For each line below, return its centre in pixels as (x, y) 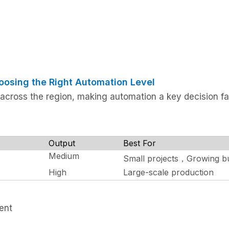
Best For (140, 143)
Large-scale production (168, 172)
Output (62, 143)
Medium (64, 156)
